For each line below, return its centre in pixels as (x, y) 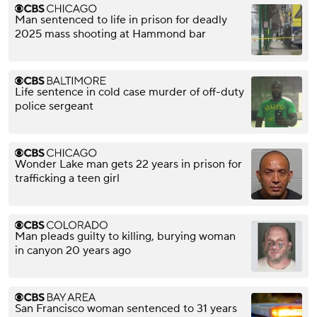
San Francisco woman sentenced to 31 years (126, 308)
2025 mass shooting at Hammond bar (110, 34)
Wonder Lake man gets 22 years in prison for (128, 164)
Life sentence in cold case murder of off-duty (129, 92)
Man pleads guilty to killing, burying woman (125, 236)
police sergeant (54, 106)
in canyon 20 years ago (73, 250)
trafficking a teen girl (67, 178)
